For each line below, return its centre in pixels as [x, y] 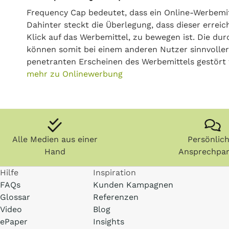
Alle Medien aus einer [55, 139]
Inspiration [115, 173]
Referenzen [116, 197]
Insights [109, 222]
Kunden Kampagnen [133, 185]
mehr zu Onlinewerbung [75, 74]
